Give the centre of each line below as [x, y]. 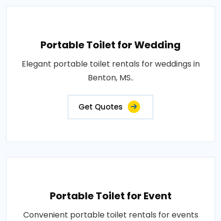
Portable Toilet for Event [110, 196]
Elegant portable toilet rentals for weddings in [110, 64]
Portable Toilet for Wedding [110, 45]
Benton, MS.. [110, 78]
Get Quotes [101, 107]
